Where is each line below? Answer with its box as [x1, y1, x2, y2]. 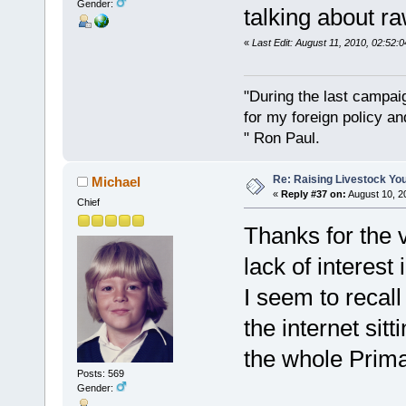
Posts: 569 [76, 368, 124, 380]
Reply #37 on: [280, 188, 346, 199]
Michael [92, 173, 141, 189]
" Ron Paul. [243, 129, 320, 147]
